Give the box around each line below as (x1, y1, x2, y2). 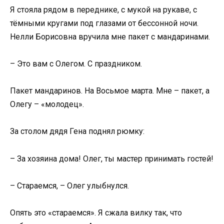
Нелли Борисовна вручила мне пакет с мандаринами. (10, 31, 210, 41)
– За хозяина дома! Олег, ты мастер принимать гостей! (10, 153, 213, 163)
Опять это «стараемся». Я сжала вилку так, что (10, 207, 182, 217)
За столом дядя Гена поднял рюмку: (10, 126, 144, 136)
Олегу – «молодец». (10, 99, 84, 109)
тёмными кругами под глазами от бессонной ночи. (10, 18, 198, 28)
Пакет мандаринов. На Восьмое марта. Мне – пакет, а (10, 86, 209, 96)
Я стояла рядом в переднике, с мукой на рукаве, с (10, 4, 197, 14)
